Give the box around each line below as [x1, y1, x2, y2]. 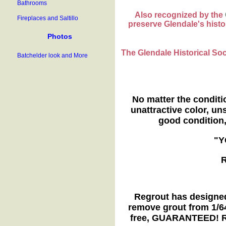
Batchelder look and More [17, 52, 88, 59]
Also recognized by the [134, 11, 225, 19]
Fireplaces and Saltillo [17, 15, 78, 22]
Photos [47, 32, 72, 40]
